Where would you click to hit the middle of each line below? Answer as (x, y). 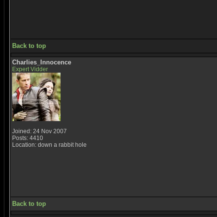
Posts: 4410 (28, 138)
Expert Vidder (30, 69)
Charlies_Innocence (42, 62)
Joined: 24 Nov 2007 (39, 131)
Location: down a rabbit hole (49, 145)
